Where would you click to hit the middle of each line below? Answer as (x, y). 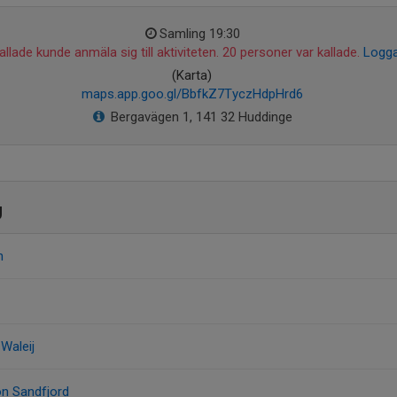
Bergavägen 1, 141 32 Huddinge (201, 117)
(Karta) (192, 75)
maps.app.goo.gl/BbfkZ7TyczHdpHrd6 (192, 94)
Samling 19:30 (199, 34)
